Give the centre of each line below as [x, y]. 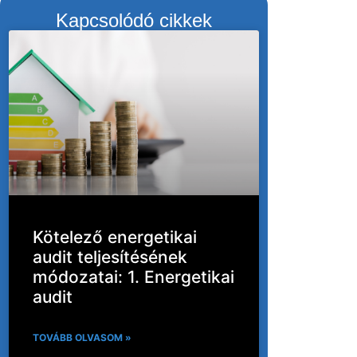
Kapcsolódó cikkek [134, 20]
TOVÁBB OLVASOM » [82, 337]
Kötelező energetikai [115, 237]
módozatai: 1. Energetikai [134, 277]
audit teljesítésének [110, 257]
